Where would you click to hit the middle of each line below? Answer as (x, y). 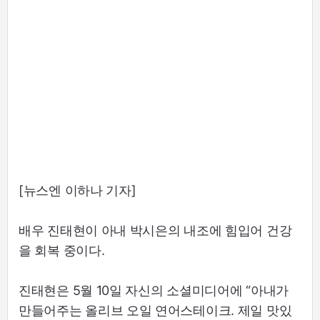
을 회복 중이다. (62, 250)
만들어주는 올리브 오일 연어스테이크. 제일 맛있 (155, 310)
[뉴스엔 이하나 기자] (77, 190)
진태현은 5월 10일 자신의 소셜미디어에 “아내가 (154, 290)
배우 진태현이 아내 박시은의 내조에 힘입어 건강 (155, 230)
